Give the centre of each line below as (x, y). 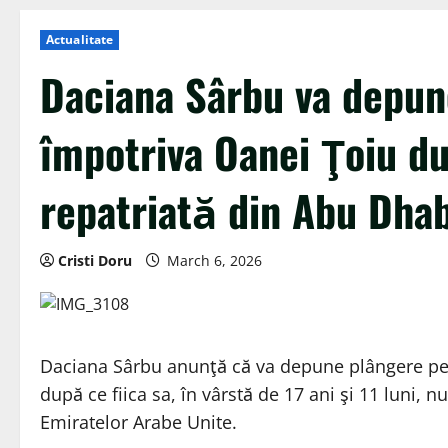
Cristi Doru (95, 261)
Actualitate (80, 40)
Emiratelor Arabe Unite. (138, 422)
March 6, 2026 (214, 261)
